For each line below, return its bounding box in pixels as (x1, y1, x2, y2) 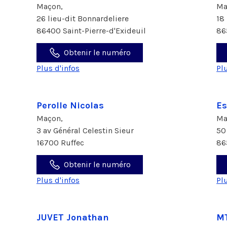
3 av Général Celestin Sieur (36, 126, 136, 135)
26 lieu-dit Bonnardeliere (36, 14, 131, 23)
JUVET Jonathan (36, 212, 109, 223)
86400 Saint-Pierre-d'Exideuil (36, 26, 146, 35)
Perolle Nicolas (36, 100, 104, 111)
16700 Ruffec (36, 138, 84, 147)
